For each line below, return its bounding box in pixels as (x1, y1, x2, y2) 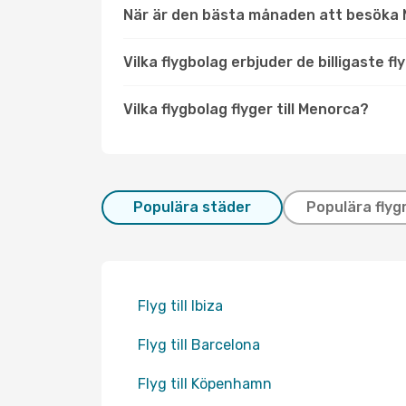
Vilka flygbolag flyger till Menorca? (123, 101, 369, 118)
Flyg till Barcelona (138, 336, 260, 353)
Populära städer (133, 198, 251, 216)
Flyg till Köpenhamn (138, 375, 272, 392)
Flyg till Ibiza (138, 297, 223, 314)
